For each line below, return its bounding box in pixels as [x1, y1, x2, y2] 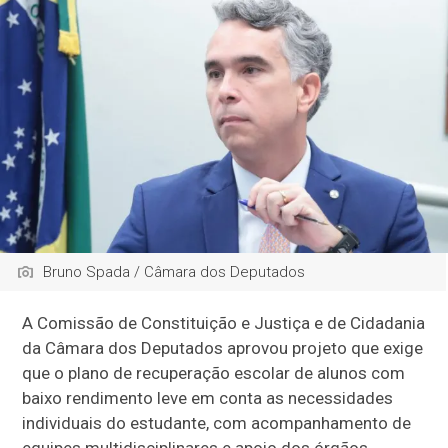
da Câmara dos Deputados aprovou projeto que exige [22, 337, 424, 358]
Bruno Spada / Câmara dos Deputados [43, 262, 306, 281]
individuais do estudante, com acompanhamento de [22, 412, 412, 433]
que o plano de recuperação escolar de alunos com [22, 362, 406, 383]
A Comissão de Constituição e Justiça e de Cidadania [22, 312, 426, 333]
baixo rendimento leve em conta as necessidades [22, 387, 394, 408]
